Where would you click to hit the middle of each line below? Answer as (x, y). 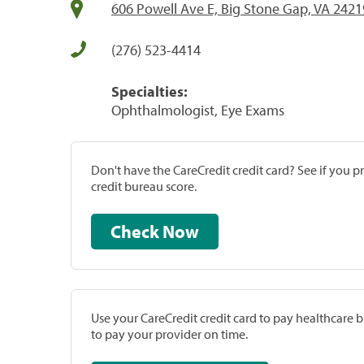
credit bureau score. (144, 186)
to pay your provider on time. (169, 334)
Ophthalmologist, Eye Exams (198, 110)
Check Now (181, 231)
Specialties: (149, 91)
